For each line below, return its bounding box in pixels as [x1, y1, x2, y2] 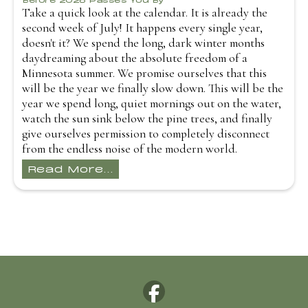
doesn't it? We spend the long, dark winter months [22, 35, 265, 50]
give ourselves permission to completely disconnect [22, 126, 269, 141]
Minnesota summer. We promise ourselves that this [22, 65, 267, 80]
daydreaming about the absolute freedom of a [22, 50, 247, 65]
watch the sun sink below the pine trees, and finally [22, 111, 272, 126]
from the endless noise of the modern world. [22, 141, 237, 156]
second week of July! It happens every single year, [22, 20, 263, 35]
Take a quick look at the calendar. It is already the [22, 5, 267, 20]
